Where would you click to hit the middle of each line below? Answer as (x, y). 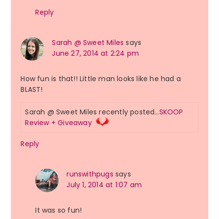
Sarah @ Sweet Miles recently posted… (92, 112)
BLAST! (32, 90)
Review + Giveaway (58, 123)
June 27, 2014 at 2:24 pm (96, 54)
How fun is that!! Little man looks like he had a (101, 79)
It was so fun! (59, 210)
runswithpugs (90, 174)
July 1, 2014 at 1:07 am (104, 185)
